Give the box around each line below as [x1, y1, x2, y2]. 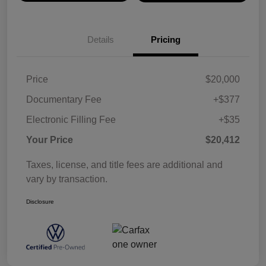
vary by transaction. [26, 174, 107, 185]
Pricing [151, 34, 180, 45]
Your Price [26, 135, 73, 145]
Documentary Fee [26, 94, 102, 105]
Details [87, 34, 114, 45]
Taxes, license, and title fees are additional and [26, 160, 223, 170]
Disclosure [26, 198, 54, 205]
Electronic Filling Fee [26, 115, 116, 125]
